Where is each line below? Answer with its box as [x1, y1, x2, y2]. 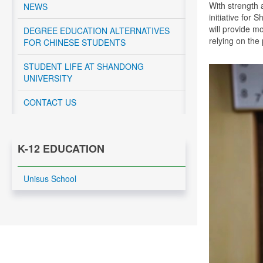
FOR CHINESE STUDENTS [23, 36, 126, 48]
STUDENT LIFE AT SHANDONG [23, 60, 144, 72]
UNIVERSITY [23, 72, 72, 84]
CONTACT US [23, 96, 76, 108]
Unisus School [23, 173, 76, 184]
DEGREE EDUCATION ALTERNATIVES [23, 25, 170, 36]
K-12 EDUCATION [18, 141, 104, 156]
